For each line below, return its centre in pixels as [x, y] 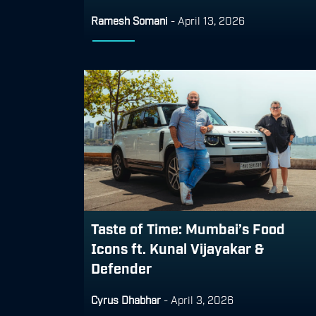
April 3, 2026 [202, 299]
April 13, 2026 [211, 19]
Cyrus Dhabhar [126, 299]
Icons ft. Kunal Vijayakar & [177, 247]
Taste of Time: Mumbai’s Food [188, 227]
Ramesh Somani [129, 19]
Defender [121, 267]
